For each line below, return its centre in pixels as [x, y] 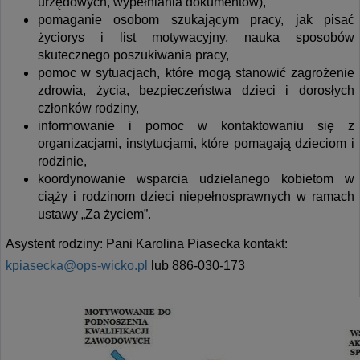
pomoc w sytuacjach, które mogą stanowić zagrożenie [196, 72]
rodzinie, [62, 161]
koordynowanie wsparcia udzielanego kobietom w [196, 178]
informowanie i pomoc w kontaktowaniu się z [196, 125]
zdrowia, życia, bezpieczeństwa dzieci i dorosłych [196, 90]
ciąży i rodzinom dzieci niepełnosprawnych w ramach [196, 196]
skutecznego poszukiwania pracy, [133, 55]
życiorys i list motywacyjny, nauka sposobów [196, 37]
